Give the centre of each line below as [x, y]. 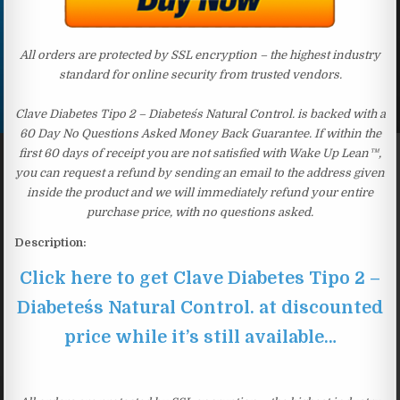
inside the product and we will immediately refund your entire [200, 192]
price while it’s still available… [200, 337]
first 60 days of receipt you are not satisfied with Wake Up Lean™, [200, 153]
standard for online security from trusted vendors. [200, 74]
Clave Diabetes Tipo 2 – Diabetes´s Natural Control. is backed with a [200, 113]
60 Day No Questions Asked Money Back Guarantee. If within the [200, 133]
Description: [51, 242]
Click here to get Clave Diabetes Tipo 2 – [200, 278]
